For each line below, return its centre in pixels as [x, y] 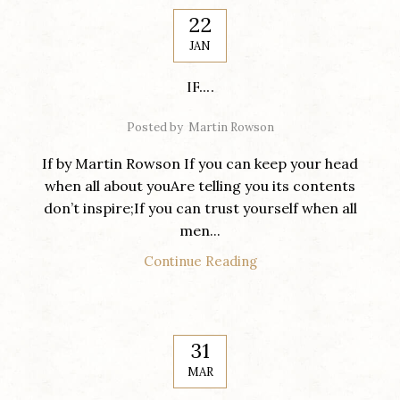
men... [200, 230]
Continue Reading [200, 261]
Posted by [154, 127]
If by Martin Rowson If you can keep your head [200, 163]
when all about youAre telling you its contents [200, 186]
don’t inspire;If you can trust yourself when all [200, 208]
